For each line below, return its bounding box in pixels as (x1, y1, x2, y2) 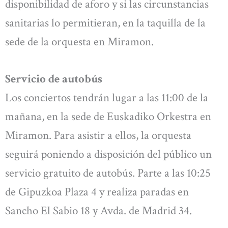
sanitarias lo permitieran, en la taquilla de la (5, 15, 206, 31)
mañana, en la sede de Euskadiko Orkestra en (5, 109, 211, 125)
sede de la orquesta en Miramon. (5, 34, 154, 49)
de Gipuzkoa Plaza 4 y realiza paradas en (5, 184, 189, 200)
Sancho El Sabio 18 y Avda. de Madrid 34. (5, 203, 192, 219)
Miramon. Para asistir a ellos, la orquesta (5, 128, 191, 144)
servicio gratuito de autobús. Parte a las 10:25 (5, 165, 211, 181)
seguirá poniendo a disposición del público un (5, 147, 212, 162)
